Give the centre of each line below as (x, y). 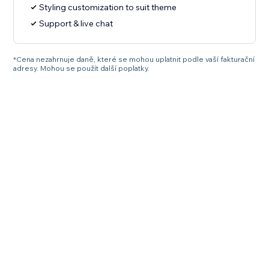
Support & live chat (76, 24)
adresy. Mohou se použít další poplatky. (82, 68)
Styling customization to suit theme (108, 8)
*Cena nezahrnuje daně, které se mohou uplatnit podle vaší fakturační (134, 59)
